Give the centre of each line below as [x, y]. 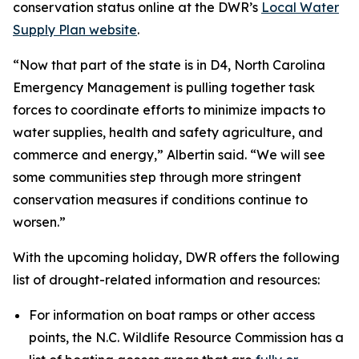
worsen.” [41, 222]
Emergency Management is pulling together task [164, 87]
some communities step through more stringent [157, 177]
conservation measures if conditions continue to [160, 200]
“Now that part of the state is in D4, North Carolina [169, 65]
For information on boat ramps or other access [172, 315]
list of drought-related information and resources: [168, 280]
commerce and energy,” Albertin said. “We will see [169, 155]
